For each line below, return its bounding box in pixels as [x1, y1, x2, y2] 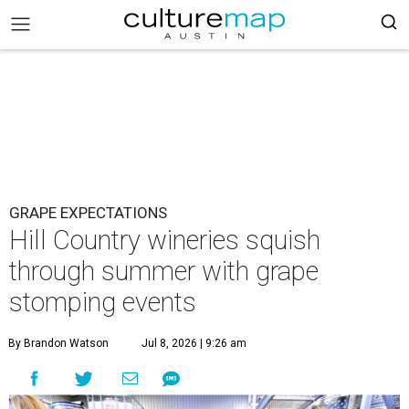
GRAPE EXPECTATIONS [9, 204, 167, 222]
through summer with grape [9, 256, 319, 287]
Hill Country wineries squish [9, 225, 320, 256]
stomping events [9, 287, 196, 318]
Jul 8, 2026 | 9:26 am [142, 337, 246, 350]
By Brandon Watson [8, 337, 109, 350]
